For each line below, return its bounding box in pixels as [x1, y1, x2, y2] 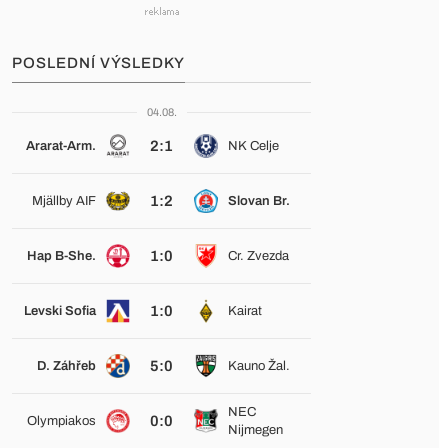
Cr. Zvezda [227, 249, 289, 263]
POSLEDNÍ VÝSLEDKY [12, 55, 185, 71]
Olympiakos [26, 414, 96, 428]
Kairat [227, 304, 262, 318]
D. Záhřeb [36, 359, 96, 373]
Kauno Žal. [227, 359, 290, 373]
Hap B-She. [26, 249, 96, 263]
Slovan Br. [227, 194, 290, 208]
